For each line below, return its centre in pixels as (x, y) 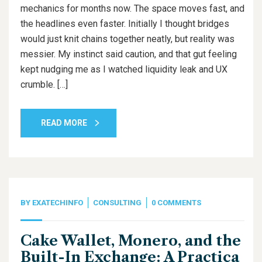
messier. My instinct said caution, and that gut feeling (129, 54)
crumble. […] (44, 85)
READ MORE (64, 123)
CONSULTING (117, 203)
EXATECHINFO (58, 203)
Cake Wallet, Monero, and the (131, 241)
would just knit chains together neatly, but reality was (127, 39)
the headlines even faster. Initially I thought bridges (125, 24)
